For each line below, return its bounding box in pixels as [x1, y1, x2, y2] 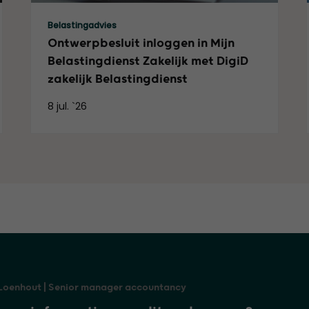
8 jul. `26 [47, 99, 87, 113]
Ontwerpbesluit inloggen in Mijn [47, 37, 235, 50]
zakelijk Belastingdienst [47, 72, 188, 86]
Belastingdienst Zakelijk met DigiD [47, 54, 248, 68]
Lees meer [30, 3, 81, 17]
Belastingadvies [47, 19, 117, 31]
